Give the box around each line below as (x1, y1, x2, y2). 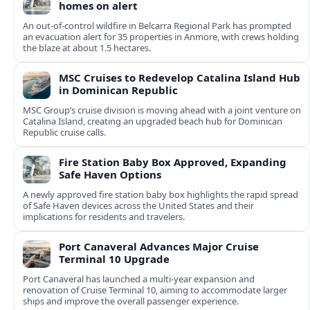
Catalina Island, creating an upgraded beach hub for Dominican (23, 115, 282, 128)
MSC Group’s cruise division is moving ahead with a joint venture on (23, 104, 301, 117)
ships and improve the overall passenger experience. (23, 295, 239, 308)
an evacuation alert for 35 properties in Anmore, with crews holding (23, 30, 299, 44)
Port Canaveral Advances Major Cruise (59, 239, 259, 254)
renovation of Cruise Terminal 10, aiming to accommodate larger (23, 284, 287, 297)
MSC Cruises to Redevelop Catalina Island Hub (59, 71, 300, 85)
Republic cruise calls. (23, 126, 106, 139)
